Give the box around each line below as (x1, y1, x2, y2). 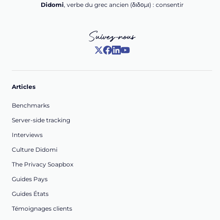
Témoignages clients (12, 204, 72, 212)
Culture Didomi (12, 145, 57, 153)
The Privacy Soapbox (12, 160, 73, 168)
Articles (12, 82, 35, 90)
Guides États (12, 190, 49, 197)
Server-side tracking (12, 116, 70, 124)
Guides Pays (12, 175, 48, 183)
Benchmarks (12, 101, 50, 109)
